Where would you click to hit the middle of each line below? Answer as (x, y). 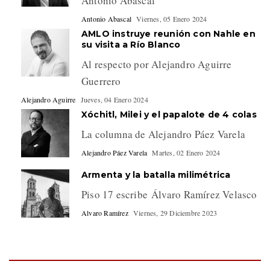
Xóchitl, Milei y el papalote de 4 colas (169, 114)
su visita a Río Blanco (132, 44)
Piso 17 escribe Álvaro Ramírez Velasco (169, 194)
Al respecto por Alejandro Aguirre (157, 64)
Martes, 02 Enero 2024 (186, 152)
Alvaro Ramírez (105, 212)
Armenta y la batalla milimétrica (156, 174)
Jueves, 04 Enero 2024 (114, 99)
